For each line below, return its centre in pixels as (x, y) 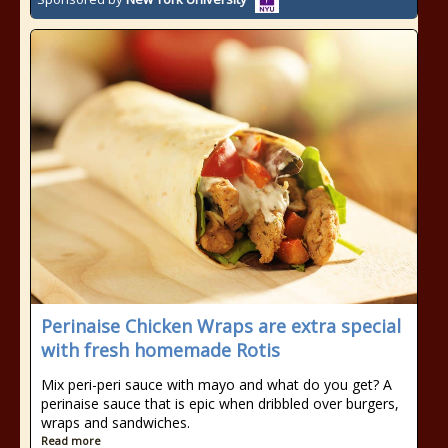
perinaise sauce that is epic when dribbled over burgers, (220, 403)
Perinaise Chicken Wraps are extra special (221, 326)
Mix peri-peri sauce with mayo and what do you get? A (216, 384)
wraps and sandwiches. (115, 422)
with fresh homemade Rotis (160, 350)
